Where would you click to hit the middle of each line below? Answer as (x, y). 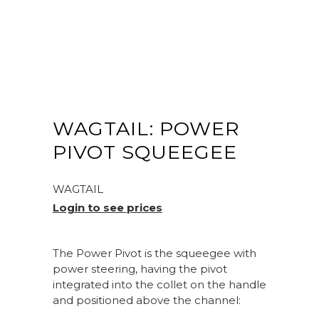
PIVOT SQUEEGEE (145, 152)
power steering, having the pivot (140, 269)
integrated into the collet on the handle (159, 284)
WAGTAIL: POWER (146, 129)
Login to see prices (108, 208)
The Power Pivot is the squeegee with (155, 253)
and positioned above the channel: (147, 300)
